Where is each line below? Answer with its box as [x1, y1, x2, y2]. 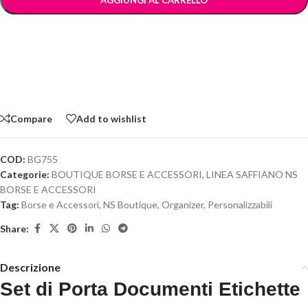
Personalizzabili [208, 199, 272, 210]
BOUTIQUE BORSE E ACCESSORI [52, 168, 202, 180]
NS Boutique [103, 199, 157, 210]
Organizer [162, 199, 203, 210]
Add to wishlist [76, 112, 146, 124]
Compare [10, 112, 52, 124]
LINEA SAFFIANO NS [206, 168, 298, 180]
